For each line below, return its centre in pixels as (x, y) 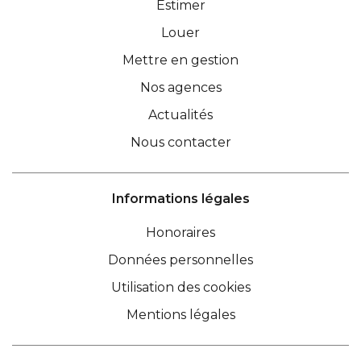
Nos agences (180, 87)
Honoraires (180, 232)
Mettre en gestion (180, 60)
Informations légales (180, 199)
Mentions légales (180, 315)
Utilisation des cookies (180, 287)
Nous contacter (180, 142)
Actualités (180, 115)
